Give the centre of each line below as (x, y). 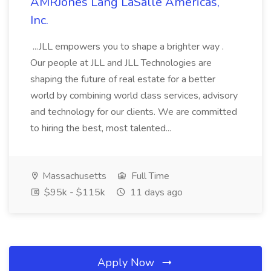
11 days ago (155, 192)
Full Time (149, 176)
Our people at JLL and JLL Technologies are (121, 63)
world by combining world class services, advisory (134, 96)
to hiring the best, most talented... (102, 128)
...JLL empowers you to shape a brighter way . (127, 47)
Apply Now (127, 263)
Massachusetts (73, 176)
